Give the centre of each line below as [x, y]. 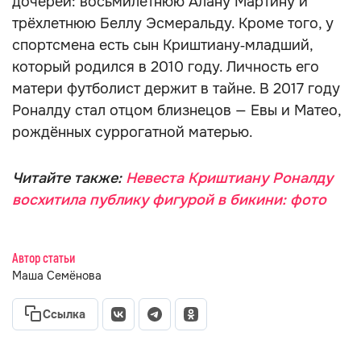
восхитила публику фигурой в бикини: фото [169, 200]
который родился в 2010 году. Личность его [166, 67]
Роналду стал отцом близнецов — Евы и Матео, [176, 110]
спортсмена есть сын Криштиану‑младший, [162, 45]
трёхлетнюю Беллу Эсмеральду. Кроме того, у [173, 23]
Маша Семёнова [57, 276]
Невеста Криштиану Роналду [229, 178]
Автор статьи [44, 259]
